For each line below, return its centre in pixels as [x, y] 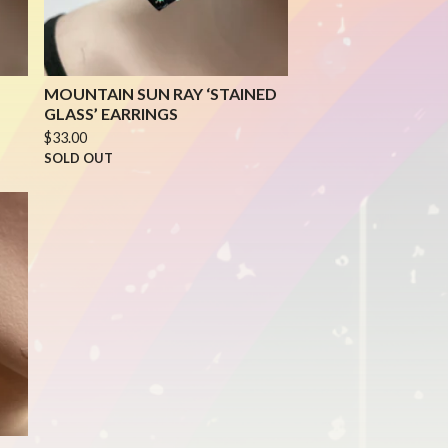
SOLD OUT [78, 158]
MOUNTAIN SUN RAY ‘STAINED [160, 93]
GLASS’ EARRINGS [111, 113]
